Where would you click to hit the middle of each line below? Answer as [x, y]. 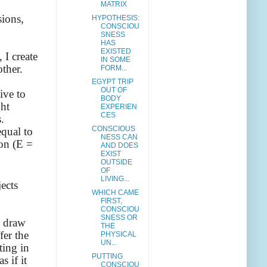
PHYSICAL [118, 235]
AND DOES [119, 146]
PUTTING [107, 257]
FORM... [114, 68]
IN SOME [115, 60]
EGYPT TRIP [112, 82]
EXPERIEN [119, 107]
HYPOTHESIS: [115, 18]
